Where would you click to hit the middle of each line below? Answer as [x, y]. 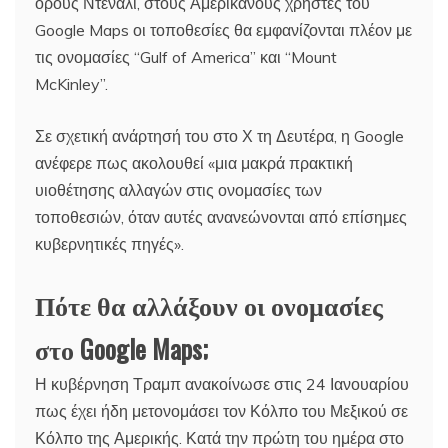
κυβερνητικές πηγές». [109, 243]
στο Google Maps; [121, 348]
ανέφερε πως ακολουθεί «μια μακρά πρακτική [194, 162]
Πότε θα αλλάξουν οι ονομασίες [209, 304]
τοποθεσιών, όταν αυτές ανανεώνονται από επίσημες [221, 216]
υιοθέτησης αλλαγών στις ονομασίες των [178, 189]
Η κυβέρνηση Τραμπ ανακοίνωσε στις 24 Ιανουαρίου [222, 383]
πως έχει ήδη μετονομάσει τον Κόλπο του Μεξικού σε [221, 410]
